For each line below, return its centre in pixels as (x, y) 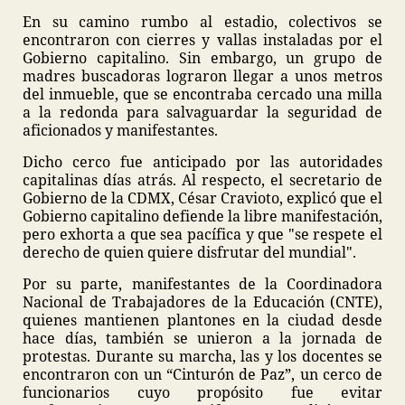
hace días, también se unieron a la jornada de (202, 338)
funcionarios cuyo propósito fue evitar (202, 392)
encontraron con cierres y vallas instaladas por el (202, 40)
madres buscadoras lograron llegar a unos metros (202, 76)
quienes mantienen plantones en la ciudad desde (202, 320)
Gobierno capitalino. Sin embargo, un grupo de (202, 58)
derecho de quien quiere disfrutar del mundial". (191, 252)
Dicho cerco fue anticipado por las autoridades (202, 162)
